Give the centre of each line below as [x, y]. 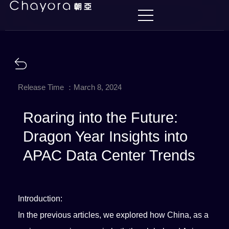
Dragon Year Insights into [106, 136]
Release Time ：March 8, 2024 [70, 87]
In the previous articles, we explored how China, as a [113, 215]
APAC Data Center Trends [109, 155]
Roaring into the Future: [101, 118]
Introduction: [40, 199]
